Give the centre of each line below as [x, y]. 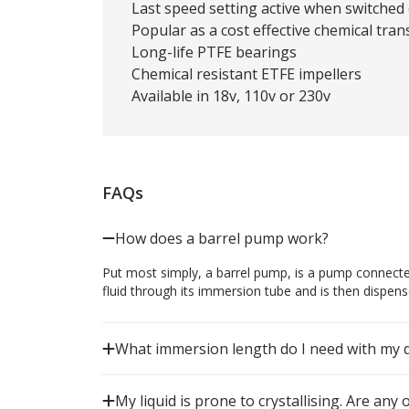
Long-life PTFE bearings [214, 52]
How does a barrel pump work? [222, 238]
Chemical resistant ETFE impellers [246, 73]
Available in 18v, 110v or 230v [231, 95]
